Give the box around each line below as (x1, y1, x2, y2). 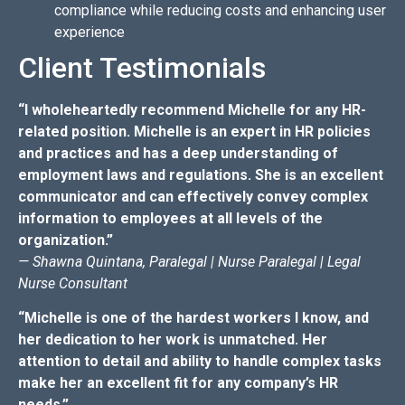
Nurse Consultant (18, 274, 127, 292)
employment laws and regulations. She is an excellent (18, 165, 383, 184)
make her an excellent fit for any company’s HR (18, 373, 338, 391)
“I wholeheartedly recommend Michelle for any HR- (18, 100, 366, 118)
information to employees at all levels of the (18, 209, 323, 227)
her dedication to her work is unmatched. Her (18, 330, 327, 348)
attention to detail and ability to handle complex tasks (18, 352, 381, 370)
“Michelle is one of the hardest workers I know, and (18, 308, 369, 326)
